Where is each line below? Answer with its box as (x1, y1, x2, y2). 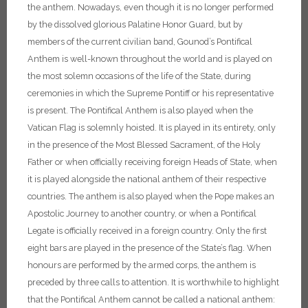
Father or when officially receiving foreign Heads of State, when (27, 157, 277, 167)
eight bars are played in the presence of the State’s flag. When (27, 243, 272, 253)
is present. (27, 105, 68, 115)
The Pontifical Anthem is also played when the (70, 105, 253, 115)
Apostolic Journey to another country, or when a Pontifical (27, 208, 256, 219)
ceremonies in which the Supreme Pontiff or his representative (27, 88, 274, 98)
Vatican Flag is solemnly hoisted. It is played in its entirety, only (27, 122, 276, 133)
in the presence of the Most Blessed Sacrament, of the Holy (27, 140, 261, 150)
